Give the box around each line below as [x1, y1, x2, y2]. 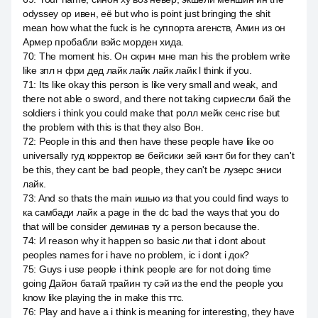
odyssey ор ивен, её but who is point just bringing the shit [23, 8, 270, 19]
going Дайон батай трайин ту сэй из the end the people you [23, 278, 284, 289]
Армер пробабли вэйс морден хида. [23, 36, 185, 48]
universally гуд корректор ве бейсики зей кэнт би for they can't [23, 150, 295, 161]
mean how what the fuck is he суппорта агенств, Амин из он [23, 22, 286, 33]
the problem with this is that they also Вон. [23, 121, 204, 133]
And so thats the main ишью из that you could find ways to [38, 192, 289, 204]
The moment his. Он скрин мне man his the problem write [38, 50, 290, 62]
